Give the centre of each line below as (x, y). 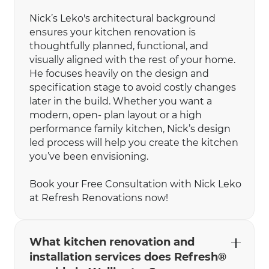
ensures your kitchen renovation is (113, 32)
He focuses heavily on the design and (119, 73)
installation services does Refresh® (128, 257)
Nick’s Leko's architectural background (122, 18)
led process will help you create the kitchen (134, 142)
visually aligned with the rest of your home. (132, 59)
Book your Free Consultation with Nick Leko (135, 184)
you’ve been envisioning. (89, 156)
